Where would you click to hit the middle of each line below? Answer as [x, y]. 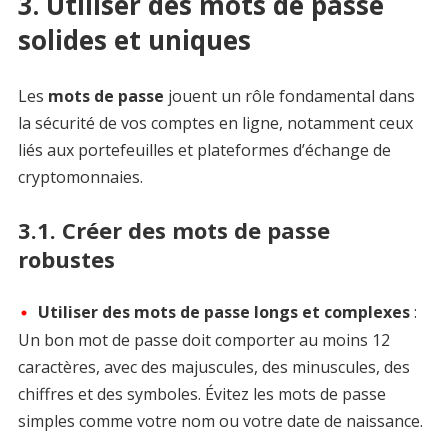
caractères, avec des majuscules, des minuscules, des [213, 367]
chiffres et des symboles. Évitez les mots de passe [201, 394]
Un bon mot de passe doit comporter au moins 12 [203, 340]
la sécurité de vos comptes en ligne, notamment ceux [215, 122]
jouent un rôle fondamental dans [289, 95]
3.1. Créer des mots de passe [173, 229]
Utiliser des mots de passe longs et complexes [223, 311]
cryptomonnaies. [80, 176]
